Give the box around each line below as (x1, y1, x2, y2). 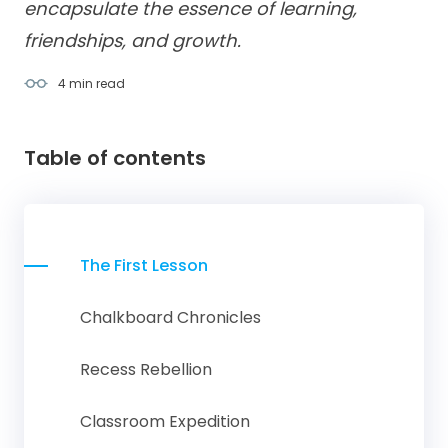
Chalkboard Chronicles (80, 306, 261, 329)
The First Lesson (80, 254, 208, 277)
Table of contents (24, 144, 206, 172)
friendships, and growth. (24, 28, 241, 53)
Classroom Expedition (80, 410, 250, 433)
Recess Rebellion (80, 358, 212, 381)
